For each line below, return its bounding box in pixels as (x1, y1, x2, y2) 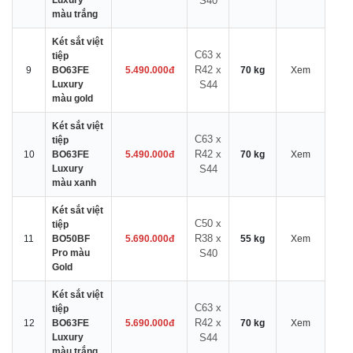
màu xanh (52, 177, 96, 188)
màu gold (52, 93, 93, 104)
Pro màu (52, 247, 90, 258)
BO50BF (52, 233, 90, 244)
